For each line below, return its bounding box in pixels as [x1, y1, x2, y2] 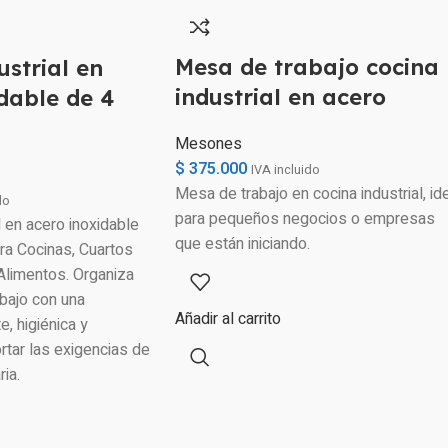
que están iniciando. [174, 232, 310, 256]
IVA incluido [250, 161, 320, 179]
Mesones [174, 132, 242, 156]
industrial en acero [174, 83, 386, 111]
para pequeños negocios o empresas [174, 207, 435, 231]
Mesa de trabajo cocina [174, 53, 439, 81]
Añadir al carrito [174, 307, 281, 331]
